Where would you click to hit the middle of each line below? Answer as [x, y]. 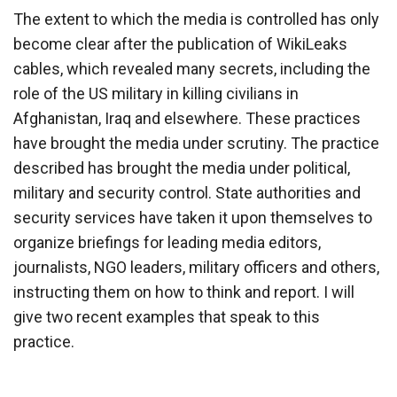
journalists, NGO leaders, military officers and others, [196, 267]
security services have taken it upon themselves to [193, 217]
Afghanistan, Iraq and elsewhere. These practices [187, 118]
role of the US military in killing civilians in [156, 93]
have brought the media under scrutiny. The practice [196, 143]
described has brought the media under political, [182, 167]
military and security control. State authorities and [187, 192]
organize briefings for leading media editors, [167, 242]
